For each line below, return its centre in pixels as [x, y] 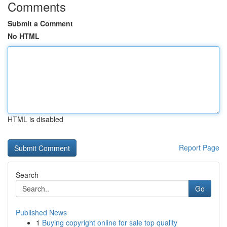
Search [27, 175]
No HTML [24, 36]
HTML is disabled [35, 119]
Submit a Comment [40, 23]
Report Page [199, 147]
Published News [41, 212]
